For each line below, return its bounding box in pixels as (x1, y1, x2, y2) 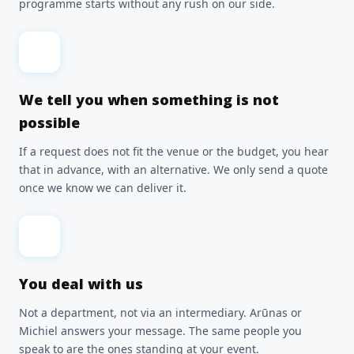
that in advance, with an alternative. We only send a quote (19, 162, 328, 177)
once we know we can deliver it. (19, 180, 186, 195)
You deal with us (19, 274, 143, 293)
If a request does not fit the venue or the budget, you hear (19, 144, 329, 159)
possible (19, 113, 80, 132)
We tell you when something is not (19, 90, 279, 109)
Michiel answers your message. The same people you (19, 323, 302, 338)
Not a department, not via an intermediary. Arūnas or (19, 305, 302, 320)
